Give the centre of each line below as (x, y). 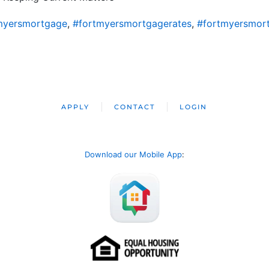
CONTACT (135, 107)
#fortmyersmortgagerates (132, 23)
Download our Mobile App (133, 154)
